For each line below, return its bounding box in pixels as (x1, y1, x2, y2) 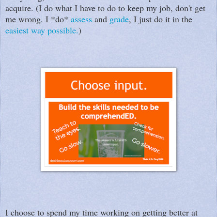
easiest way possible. (5, 24, 78, 36)
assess (71, 13, 92, 25)
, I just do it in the (129, 13, 192, 25)
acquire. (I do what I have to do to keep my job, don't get (5, 1, 205, 14)
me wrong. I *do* (5, 13, 71, 25)
